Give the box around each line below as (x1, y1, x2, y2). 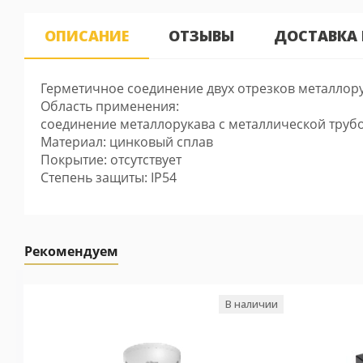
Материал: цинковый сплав (41, 133, 213, 151)
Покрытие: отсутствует (41, 151, 181, 169)
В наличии (225, 297, 278, 311)
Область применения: (41, 97, 179, 115)
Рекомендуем (24, 242, 118, 260)
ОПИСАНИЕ (45, 26, 129, 45)
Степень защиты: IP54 (41, 169, 177, 186)
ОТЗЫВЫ (169, 26, 234, 45)
